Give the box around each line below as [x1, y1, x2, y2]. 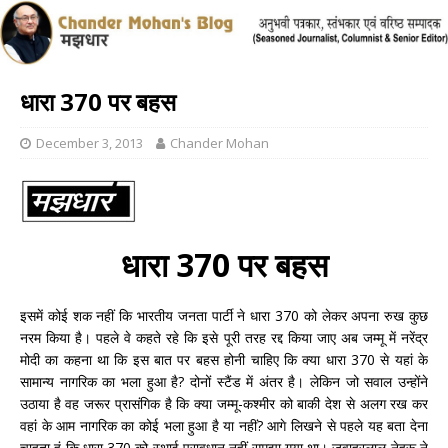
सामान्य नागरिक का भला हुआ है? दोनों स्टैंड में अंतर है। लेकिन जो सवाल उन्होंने [20, 371, 428, 391]
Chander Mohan [170, 133, 269, 152]
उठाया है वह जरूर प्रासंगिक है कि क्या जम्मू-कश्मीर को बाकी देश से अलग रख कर [20, 393, 428, 413]
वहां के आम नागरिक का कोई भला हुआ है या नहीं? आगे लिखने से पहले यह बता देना [20, 415, 428, 435]
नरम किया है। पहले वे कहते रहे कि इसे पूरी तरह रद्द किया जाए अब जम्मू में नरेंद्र [20, 327, 428, 347]
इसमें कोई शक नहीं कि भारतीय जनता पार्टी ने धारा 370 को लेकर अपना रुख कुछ [20, 305, 428, 325]
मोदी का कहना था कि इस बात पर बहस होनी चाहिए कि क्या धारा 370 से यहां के [20, 349, 428, 369]
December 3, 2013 [36, 133, 143, 152]
